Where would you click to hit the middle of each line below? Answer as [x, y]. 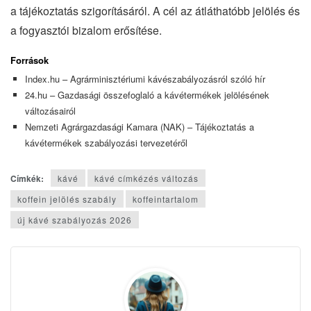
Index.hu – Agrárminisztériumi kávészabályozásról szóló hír [145, 79]
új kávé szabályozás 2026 [75, 219]
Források [30, 60]
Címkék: [27, 178]
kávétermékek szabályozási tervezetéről [106, 143]
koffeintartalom [166, 199]
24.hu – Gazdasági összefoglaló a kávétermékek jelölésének [147, 95]
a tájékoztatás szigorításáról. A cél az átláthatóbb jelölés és [155, 10]
